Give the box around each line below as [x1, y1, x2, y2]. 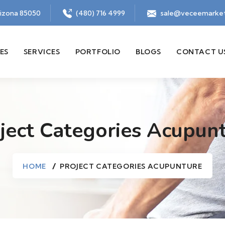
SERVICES [23, 47, 60, 56]
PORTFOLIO [75, 47, 121, 56]
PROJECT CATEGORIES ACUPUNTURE [60, 162, 202, 171]
